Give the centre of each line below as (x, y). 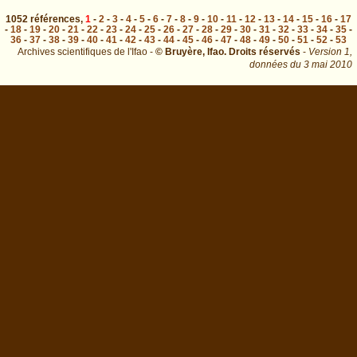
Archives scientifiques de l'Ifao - (86, 51)
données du (275, 64)
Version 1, (330, 51)
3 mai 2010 (328, 64)
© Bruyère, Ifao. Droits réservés (228, 51)
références (55, 19)
